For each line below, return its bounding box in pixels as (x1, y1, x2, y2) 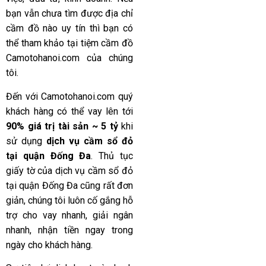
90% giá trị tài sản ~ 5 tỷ (6, 120, 118, 132)
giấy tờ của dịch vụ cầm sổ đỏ (6, 164, 133, 176)
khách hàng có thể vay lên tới (6, 105, 133, 117)
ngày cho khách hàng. (6, 239, 93, 251)
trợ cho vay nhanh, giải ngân (6, 209, 133, 221)
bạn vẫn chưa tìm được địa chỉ (6, 8, 133, 20)
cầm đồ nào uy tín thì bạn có (6, 23, 133, 34)
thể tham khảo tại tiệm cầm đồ (6, 37, 133, 49)
